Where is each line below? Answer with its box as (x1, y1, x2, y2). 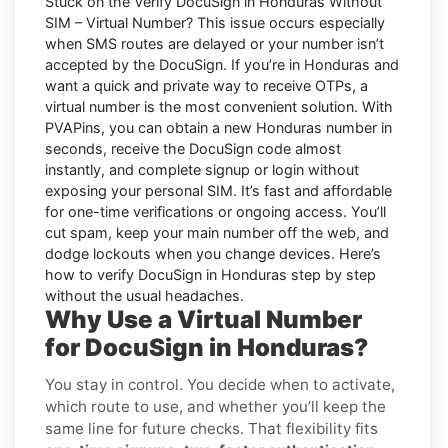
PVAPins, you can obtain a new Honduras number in (45, 118, 392, 136)
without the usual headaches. (45, 286, 244, 304)
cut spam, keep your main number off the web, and (45, 223, 389, 241)
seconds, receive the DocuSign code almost (45, 139, 341, 157)
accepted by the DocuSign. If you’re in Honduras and (45, 55, 399, 73)
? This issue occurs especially (186, 13, 385, 31)
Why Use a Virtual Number (45, 304, 362, 334)
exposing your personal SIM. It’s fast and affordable (45, 181, 392, 199)
